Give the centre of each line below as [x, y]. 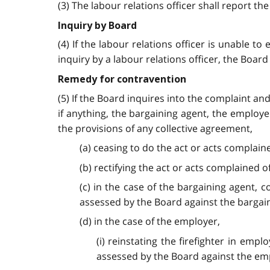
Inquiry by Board [97, 25]
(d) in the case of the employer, [149, 221]
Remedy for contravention [122, 80]
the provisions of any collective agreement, [155, 128]
